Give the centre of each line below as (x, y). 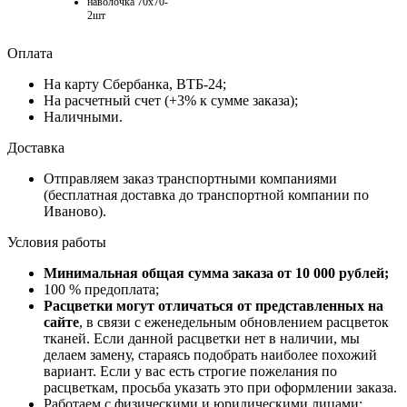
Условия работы (57, 242)
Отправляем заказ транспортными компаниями (190, 179)
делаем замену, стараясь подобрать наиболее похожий (210, 355)
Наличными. (83, 117)
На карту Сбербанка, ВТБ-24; (135, 84)
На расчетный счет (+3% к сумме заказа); (171, 100)
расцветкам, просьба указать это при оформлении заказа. (220, 387)
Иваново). (75, 211)
